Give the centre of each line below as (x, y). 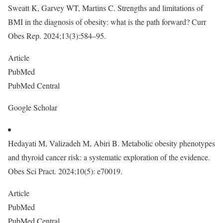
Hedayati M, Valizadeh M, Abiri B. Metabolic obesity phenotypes (111, 143)
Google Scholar (34, 107)
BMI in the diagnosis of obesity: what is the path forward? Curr (107, 22)
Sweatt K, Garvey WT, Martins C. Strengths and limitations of (106, 8)
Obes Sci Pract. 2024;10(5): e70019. (65, 171)
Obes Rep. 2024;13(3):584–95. (57, 36)
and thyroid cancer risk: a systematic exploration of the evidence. (109, 157)
